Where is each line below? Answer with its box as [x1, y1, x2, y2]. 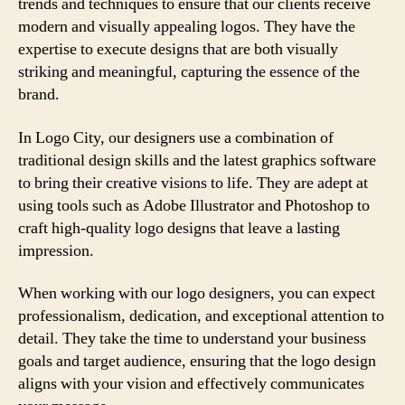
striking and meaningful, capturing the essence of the [18, 61, 360, 82]
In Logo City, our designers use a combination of [18, 127, 334, 148]
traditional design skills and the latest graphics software [18, 149, 376, 171]
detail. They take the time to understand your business [18, 328, 366, 349]
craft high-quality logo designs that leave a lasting [18, 217, 340, 239]
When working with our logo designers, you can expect [18, 283, 375, 304]
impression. [18, 240, 94, 261]
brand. [18, 84, 60, 105]
